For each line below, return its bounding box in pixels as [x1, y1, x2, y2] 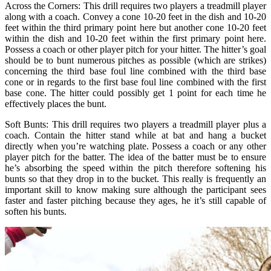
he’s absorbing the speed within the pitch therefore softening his [5, 162, 266, 173]
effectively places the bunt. [5, 98, 106, 109]
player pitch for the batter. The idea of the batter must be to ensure [5, 151, 266, 162]
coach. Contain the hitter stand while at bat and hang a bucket [5, 129, 266, 140]
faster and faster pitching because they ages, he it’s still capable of [5, 195, 266, 206]
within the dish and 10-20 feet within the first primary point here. [5, 33, 266, 44]
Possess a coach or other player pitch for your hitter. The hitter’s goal [5, 44, 266, 54]
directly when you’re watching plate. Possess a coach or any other [5, 140, 266, 151]
